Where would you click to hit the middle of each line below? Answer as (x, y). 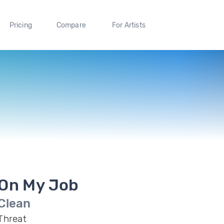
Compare (71, 25)
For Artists (128, 25)
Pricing (20, 25)
